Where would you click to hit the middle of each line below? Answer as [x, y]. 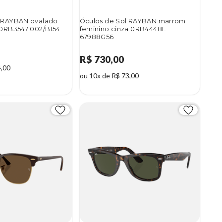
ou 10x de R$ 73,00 [109, 75]
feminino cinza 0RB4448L [123, 29]
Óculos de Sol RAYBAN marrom [133, 21]
